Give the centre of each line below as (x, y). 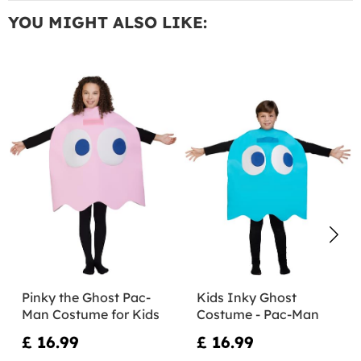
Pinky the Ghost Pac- (86, 297)
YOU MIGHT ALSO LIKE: (108, 22)
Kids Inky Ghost (246, 297)
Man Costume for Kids (91, 314)
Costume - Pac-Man (257, 314)
